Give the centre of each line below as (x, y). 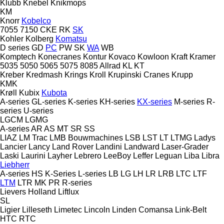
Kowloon (153, 56)
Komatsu (71, 38)
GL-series (49, 101)
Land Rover (73, 146)
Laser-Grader (185, 146)
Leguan (168, 155)
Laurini (33, 155)
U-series (38, 110)
